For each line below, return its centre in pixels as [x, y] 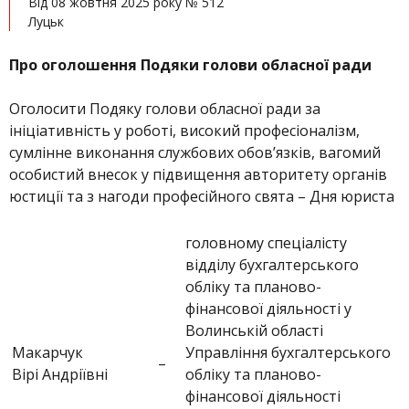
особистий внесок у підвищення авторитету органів [198, 174]
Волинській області [254, 330]
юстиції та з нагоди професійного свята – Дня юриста [202, 196]
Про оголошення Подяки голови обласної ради [190, 65]
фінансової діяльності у [268, 309]
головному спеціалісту [266, 243]
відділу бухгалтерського [272, 265]
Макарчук [47, 352]
